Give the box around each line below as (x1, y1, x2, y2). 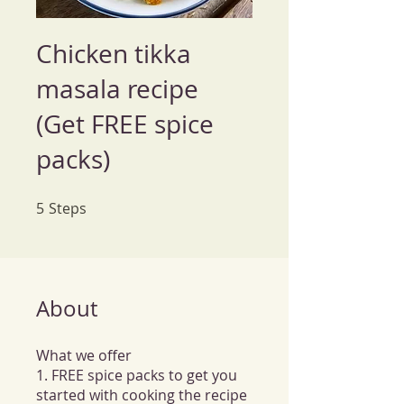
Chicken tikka (36, 37, 191, 70)
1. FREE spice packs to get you (36, 365, 237, 385)
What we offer (36, 345, 132, 365)
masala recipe (36, 72, 198, 106)
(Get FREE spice (36, 107, 214, 141)
